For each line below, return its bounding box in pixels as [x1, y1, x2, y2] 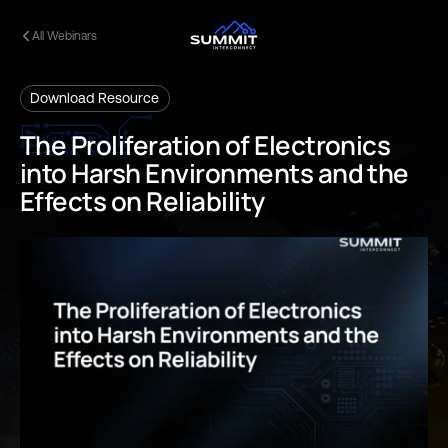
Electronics [254, 127, 391, 164]
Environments [145, 155, 314, 192]
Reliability [146, 183, 265, 220]
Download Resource [30, 90, 160, 106]
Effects [20, 183, 107, 220]
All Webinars [32, 28, 97, 43]
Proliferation [70, 127, 221, 164]
